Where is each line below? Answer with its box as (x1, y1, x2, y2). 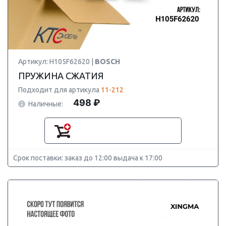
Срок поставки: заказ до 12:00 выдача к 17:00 (13, 154, 162, 162)
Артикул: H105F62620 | (18, 58, 95, 66)
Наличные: (28, 99, 63, 108)
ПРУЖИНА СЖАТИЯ (18, 71, 103, 81)
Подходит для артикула (18, 86, 101, 94)
